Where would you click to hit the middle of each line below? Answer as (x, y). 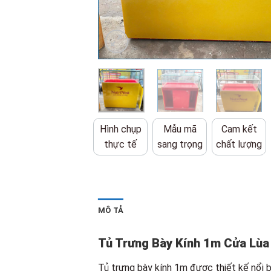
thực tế (121, 144)
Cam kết (239, 129)
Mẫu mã (180, 129)
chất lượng (239, 144)
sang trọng (180, 144)
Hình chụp (120, 129)
